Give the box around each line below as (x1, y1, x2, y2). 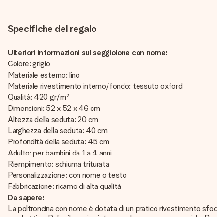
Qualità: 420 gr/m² (8, 93, 69, 102)
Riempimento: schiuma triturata (8, 159, 109, 169)
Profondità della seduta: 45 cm (8, 137, 109, 146)
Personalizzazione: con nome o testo (8, 170, 127, 180)
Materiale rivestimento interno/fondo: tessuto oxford (8, 81, 183, 91)
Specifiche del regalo (8, 23, 97, 34)
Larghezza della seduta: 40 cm (8, 126, 108, 135)
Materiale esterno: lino (8, 70, 80, 79)
